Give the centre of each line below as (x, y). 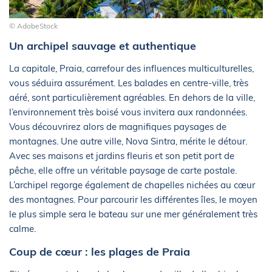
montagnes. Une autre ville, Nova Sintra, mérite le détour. (128, 141)
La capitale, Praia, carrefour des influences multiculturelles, (131, 69)
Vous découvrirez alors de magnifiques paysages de (118, 127)
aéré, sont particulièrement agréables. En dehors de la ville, (132, 98)
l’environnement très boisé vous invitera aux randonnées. (128, 112)
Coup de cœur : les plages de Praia (100, 252)
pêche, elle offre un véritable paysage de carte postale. (123, 171)
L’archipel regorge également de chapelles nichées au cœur (132, 185)
